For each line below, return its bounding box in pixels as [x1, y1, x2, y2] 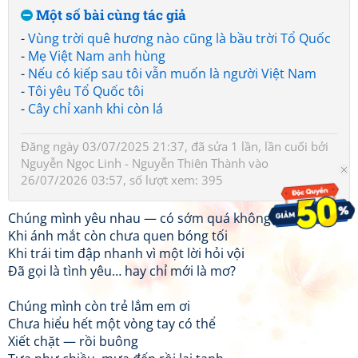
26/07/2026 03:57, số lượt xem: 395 [21, 172, 223, 188]
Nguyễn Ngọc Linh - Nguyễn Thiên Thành [21, 155, 245, 171]
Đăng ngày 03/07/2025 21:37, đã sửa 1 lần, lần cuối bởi [21, 138, 328, 154]
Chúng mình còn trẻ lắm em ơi [8, 297, 190, 315]
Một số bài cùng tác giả [33, 6, 186, 24]
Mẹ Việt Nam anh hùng [28, 47, 165, 65]
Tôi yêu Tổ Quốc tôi [28, 82, 144, 100]
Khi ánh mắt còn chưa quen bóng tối [8, 227, 228, 245]
